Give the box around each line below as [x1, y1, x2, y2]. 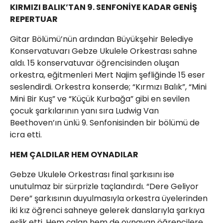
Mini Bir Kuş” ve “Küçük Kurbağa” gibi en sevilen [10, 93, 190, 105]
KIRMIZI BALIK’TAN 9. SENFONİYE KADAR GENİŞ [10, 1, 197, 13]
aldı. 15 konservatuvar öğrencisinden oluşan [10, 57, 179, 69]
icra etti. [10, 129, 42, 140]
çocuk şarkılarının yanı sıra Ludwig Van [10, 105, 159, 116]
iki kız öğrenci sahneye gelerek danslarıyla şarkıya [10, 205, 205, 216]
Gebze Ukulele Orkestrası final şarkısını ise [10, 169, 174, 180]
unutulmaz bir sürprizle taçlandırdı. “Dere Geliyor [10, 181, 199, 192]
